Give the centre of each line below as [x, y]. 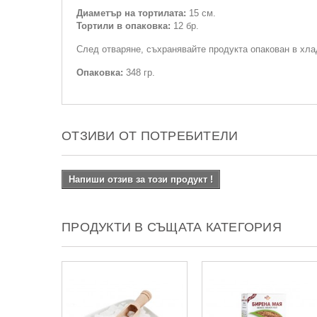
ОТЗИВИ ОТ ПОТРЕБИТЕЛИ [150, 136]
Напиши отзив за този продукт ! [141, 179]
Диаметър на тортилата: [133, 13]
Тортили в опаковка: [125, 26]
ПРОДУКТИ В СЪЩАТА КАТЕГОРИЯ [172, 227]
